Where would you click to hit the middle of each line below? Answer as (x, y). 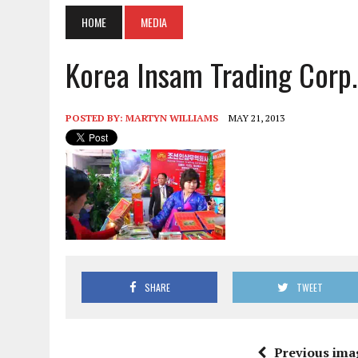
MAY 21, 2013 (257, 117)
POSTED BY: (95, 117)
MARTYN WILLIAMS (172, 117)
